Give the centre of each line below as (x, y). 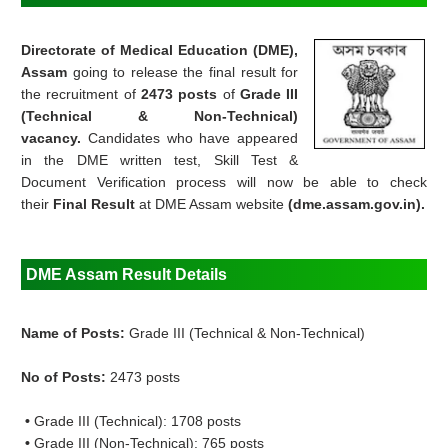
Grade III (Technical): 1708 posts (138, 421)
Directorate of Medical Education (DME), (160, 50)
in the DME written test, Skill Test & (160, 160)
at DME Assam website (214, 204)
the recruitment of (81, 94)
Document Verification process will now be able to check (224, 182)
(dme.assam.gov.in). (357, 204)
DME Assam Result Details (127, 275)
